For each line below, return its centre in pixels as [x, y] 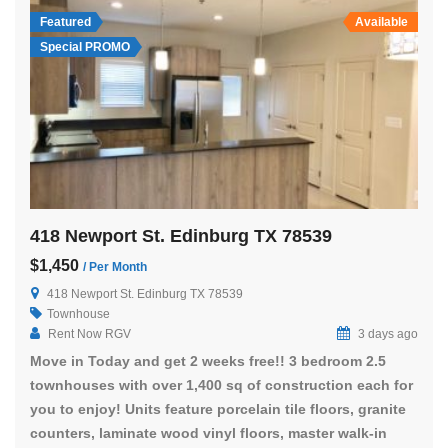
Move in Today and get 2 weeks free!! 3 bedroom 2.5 [208, 360]
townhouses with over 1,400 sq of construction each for [221, 384]
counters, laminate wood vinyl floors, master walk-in [208, 432]
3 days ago [386, 333]
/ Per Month [115, 266]
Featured [65, 22]
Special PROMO [85, 47]
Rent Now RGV [89, 333]
